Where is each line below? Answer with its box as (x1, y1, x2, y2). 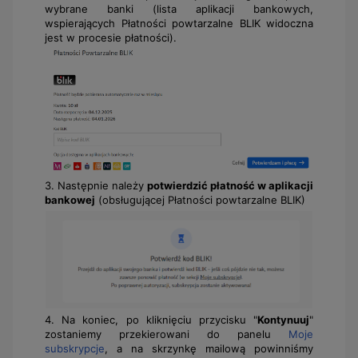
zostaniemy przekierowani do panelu (45, 327, 288, 340)
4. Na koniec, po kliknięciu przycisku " (45, 312, 257, 326)
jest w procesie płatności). (45, 31, 177, 45)
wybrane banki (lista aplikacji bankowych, (45, 2, 313, 16)
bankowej (45, 193, 95, 206)
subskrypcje (45, 341, 105, 355)
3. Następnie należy (45, 178, 147, 192)
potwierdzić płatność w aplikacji (147, 178, 313, 192)
